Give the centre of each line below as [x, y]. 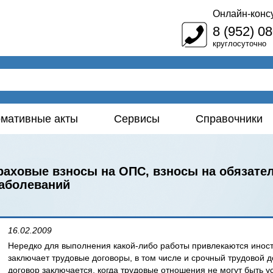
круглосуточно [239, 44]
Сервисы [137, 119]
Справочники [229, 119]
